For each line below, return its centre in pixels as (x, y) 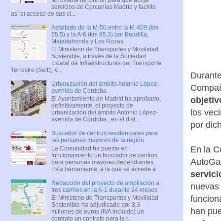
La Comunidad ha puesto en (89, 148)
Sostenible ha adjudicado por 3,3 (95, 205)
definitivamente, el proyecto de (92, 106)
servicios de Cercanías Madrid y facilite (103, 7)
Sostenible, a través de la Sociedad (98, 56)
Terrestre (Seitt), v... (36, 70)
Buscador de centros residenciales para (104, 133)
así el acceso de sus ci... (43, 14)
